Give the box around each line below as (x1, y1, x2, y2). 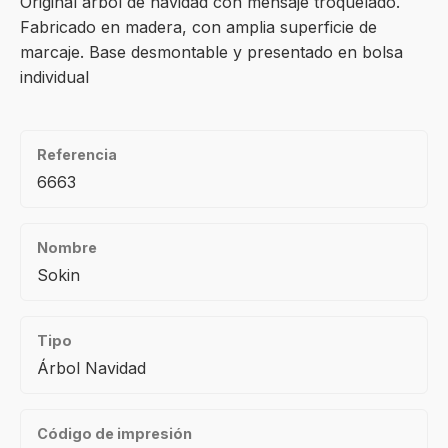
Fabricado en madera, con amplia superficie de (20, 17, 377, 37)
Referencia (37, 146, 117, 163)
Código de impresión (37, 425, 192, 442)
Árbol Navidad (37, 358, 146, 378)
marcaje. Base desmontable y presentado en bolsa (20, 42, 403, 62)
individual (20, 67, 89, 87)
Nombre (37, 239, 97, 256)
